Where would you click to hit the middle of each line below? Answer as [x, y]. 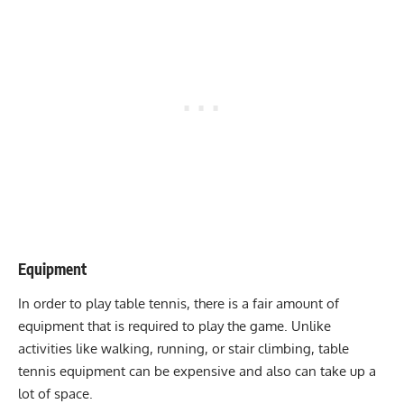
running [181, 348]
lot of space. [55, 393]
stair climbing [270, 348]
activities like [60, 348]
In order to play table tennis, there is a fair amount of [179, 303]
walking [125, 348]
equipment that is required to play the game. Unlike [174, 326]
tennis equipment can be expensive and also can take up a [197, 371]
